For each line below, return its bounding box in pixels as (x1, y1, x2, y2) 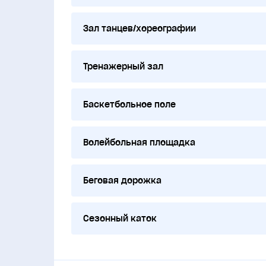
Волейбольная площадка (83, 137, 195, 148)
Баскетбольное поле (83, 99, 176, 110)
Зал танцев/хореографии (83, 23, 196, 34)
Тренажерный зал (83, 61, 163, 72)
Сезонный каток (83, 213, 157, 224)
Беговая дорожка (83, 175, 161, 186)
